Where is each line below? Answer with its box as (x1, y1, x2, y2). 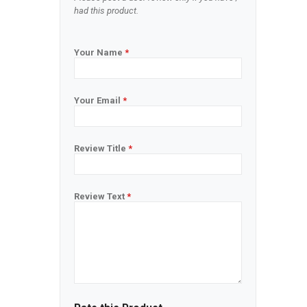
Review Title (74, 143, 128, 153)
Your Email (74, 95, 123, 106)
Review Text (74, 191, 127, 201)
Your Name (74, 47, 125, 58)
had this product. (74, 5, 138, 16)
